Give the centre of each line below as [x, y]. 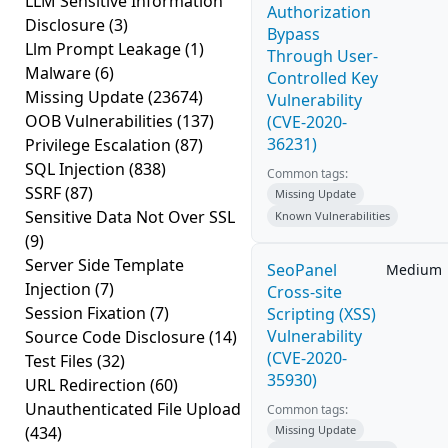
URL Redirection [87, 385]
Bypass [293, 34]
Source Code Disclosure [117, 337]
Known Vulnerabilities [332, 215]
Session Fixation [87, 313]
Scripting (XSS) [321, 314]
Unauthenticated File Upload [133, 409]
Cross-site [304, 292]
